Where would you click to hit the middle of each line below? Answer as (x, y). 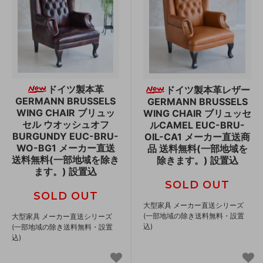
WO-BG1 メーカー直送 (65, 148)
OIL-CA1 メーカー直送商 (197, 136)
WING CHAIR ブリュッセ (197, 113)
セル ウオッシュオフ (65, 124)
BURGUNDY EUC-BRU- (65, 136)
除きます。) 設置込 (197, 160)
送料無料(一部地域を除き (65, 159)
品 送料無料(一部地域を (197, 148)
